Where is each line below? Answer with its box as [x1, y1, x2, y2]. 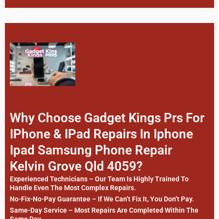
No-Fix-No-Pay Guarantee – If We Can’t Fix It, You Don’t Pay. [10, 195, 194, 203]
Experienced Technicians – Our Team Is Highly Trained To [10, 175, 189, 183]
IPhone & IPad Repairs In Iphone [10, 127, 193, 142]
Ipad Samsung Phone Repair [10, 143, 172, 158]
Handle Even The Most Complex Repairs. [10, 184, 136, 192]
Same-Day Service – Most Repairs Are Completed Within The [10, 206, 198, 215]
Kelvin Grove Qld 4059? [10, 159, 143, 174]
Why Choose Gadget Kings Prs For [10, 110, 204, 126]
